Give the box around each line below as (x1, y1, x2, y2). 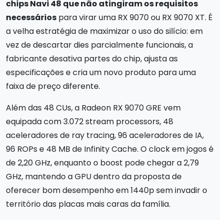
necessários (6, 12, 56, 24)
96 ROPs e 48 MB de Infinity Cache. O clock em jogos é (6, 143, 214, 155)
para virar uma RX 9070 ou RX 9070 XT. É (56, 12, 213, 24)
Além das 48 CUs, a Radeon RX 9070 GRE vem (6, 102, 181, 114)
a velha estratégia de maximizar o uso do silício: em (6, 26, 203, 37)
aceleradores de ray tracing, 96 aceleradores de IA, (6, 130, 204, 141)
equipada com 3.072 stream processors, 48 (6, 116, 173, 128)
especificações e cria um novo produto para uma (6, 67, 196, 79)
